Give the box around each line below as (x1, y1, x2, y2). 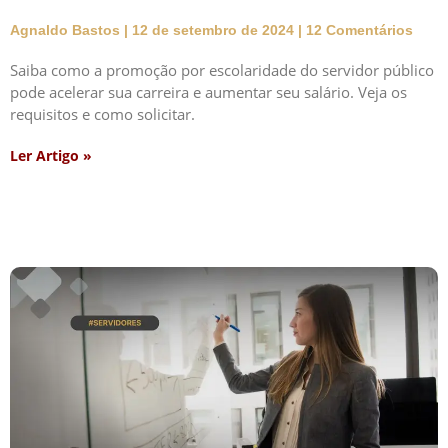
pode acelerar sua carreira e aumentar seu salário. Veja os (10, 81, 407, 102)
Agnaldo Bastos (10, 21, 124, 38)
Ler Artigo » (10, 145, 92, 165)
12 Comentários (302, 21, 413, 38)
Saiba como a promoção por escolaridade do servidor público (10, 59, 434, 80)
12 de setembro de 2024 (128, 21, 298, 38)
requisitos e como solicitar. (10, 103, 195, 124)
